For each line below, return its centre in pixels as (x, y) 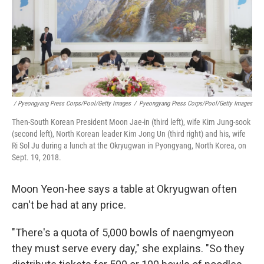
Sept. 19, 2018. (37, 158)
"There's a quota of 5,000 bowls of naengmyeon (123, 233)
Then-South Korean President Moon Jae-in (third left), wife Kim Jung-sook (131, 122)
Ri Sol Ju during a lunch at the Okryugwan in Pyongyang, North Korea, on (129, 146)
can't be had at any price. (69, 205)
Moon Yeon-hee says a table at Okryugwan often (124, 189)
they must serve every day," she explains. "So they (128, 249)
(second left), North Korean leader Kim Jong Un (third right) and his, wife (129, 134)
